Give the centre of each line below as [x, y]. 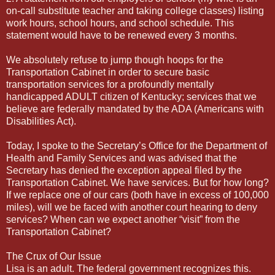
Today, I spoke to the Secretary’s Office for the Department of [137, 145]
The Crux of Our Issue [54, 256]
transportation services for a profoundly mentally [110, 84]
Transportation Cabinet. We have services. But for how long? [137, 182]
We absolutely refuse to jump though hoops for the [115, 60]
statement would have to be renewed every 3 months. [122, 35]
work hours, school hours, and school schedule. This [120, 23]
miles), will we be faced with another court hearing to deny [132, 207]
